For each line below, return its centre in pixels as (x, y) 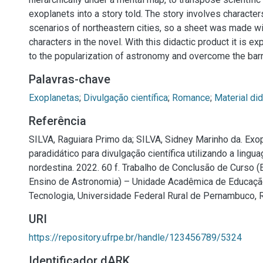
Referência (58, 121)
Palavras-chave (70, 79)
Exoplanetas (54, 98)
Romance (191, 98)
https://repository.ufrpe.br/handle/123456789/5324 (135, 237)
